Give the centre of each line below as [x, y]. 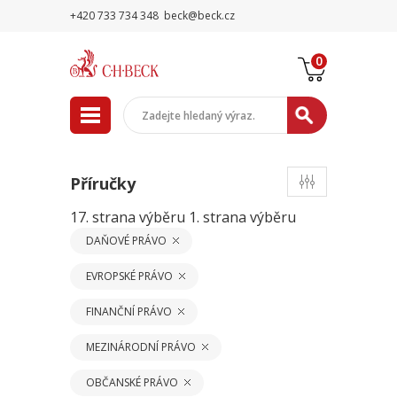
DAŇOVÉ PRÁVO [126, 241]
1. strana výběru [242, 217]
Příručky [103, 183]
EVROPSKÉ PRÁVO [129, 276]
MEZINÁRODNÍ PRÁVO [141, 347]
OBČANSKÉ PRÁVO [132, 382]
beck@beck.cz [199, 16]
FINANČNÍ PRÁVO [129, 311]
